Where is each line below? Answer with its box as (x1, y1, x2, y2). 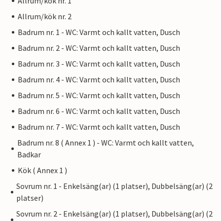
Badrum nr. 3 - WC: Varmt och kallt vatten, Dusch (18, 59, 180, 69)
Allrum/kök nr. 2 (18, 11, 72, 22)
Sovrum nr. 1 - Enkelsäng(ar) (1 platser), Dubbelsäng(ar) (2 (16, 181, 213, 191)
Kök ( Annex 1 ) (18, 165, 67, 176)
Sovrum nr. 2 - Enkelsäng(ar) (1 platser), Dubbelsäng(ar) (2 (16, 209, 213, 219)
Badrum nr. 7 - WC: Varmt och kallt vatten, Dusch (18, 122, 180, 132)
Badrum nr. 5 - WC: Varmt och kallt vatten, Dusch (18, 90, 180, 101)
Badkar (17, 149, 41, 160)
